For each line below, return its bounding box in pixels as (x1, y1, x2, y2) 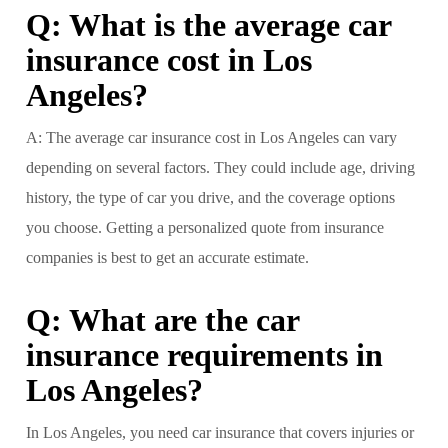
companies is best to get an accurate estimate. (26, 248, 309, 266)
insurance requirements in (26, 336, 383, 373)
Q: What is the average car (26, 6, 391, 43)
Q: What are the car (26, 301, 299, 338)
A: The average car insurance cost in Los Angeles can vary (26, 128, 397, 146)
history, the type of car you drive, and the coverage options (26, 188, 395, 206)
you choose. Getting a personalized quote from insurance (26, 218, 384, 236)
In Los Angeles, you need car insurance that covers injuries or (26, 423, 414, 441)
